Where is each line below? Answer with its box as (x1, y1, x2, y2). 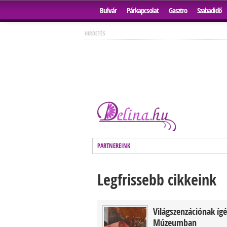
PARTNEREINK (97, 141, 130, 150)
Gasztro (169, 5, 187, 16)
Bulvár (100, 5, 117, 16)
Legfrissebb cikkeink (97, 169, 216, 190)
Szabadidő (197, 5, 221, 16)
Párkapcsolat (127, 5, 159, 16)
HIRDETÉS (84, 29, 105, 37)
